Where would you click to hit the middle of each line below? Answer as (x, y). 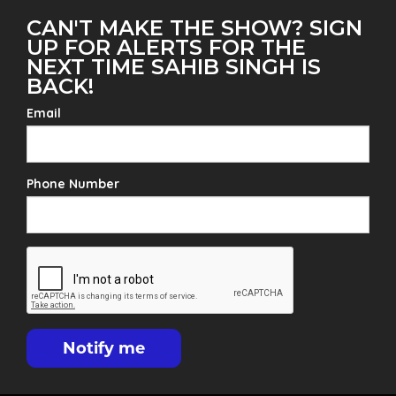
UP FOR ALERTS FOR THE (166, 47)
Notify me (104, 348)
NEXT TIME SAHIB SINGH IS (174, 67)
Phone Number (73, 184)
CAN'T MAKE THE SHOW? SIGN (194, 28)
